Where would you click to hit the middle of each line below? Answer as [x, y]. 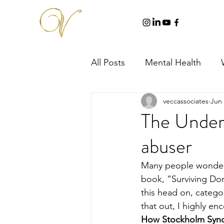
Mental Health [173, 62]
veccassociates [186, 101]
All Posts [108, 62]
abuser [166, 146]
